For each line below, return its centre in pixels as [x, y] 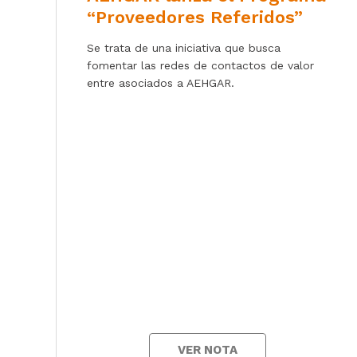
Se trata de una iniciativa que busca [184, 47]
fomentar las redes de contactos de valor [200, 65]
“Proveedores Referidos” [195, 17]
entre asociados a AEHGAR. [161, 82]
